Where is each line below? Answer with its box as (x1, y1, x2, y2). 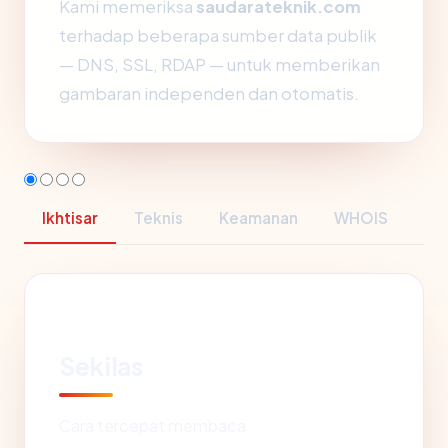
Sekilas (59, 350, 143, 382)
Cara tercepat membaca (59, 415, 246, 436)
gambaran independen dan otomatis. (59, 83, 359, 104)
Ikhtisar (42, 208, 98, 227)
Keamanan (219, 208, 298, 227)
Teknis (134, 208, 183, 227)
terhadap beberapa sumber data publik (59, 25, 377, 46)
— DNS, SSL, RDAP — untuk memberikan (59, 54, 380, 75)
